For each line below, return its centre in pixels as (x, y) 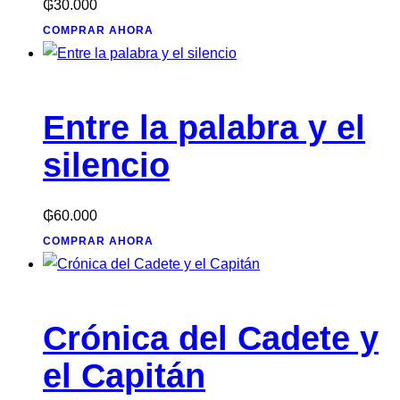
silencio (106, 166)
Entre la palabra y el (204, 128)
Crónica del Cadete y (211, 338)
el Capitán (124, 375)
